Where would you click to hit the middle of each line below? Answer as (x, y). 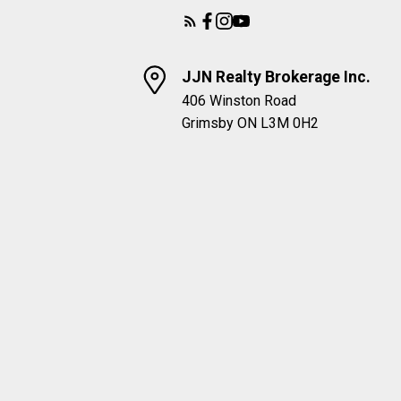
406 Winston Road (239, 100)
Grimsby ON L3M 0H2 (251, 123)
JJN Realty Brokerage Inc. (277, 77)
